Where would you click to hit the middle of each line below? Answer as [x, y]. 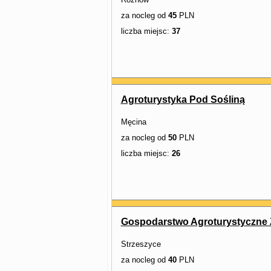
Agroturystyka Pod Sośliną [183, 100]
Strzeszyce [141, 244]
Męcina [133, 122]
